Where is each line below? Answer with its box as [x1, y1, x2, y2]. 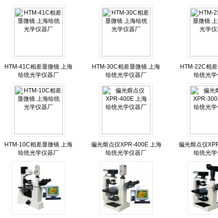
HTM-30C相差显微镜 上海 [92, 63, 160, 70]
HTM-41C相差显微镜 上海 [4, 63, 73, 70]
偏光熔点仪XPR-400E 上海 [91, 141, 162, 148]
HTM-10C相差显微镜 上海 [4, 141, 73, 148]
